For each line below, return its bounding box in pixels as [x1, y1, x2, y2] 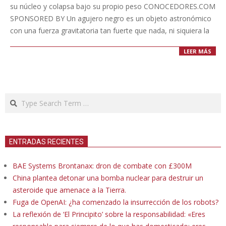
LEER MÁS [184, 47, 211, 55]
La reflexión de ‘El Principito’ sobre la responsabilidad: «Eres [13, 209, 205, 219]
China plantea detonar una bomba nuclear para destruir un [13, 173, 203, 183]
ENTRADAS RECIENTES [9, 138, 84, 146]
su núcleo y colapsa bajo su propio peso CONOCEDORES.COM [10, 1, 215, 11]
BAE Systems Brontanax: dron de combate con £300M [13, 161, 192, 171]
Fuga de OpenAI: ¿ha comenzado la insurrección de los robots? [13, 197, 218, 207]
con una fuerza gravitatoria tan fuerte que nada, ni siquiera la [10, 25, 209, 35]
